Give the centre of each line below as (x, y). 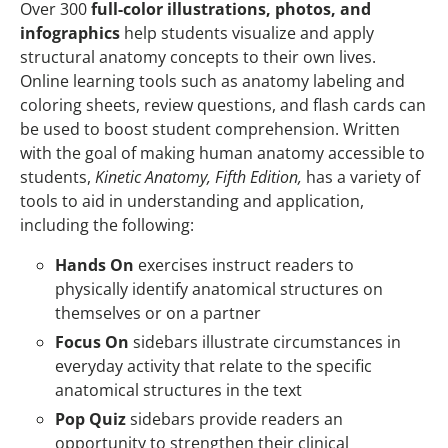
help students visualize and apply (247, 33)
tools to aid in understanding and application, (192, 201)
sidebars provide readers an (234, 419)
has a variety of (361, 177)
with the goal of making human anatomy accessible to (222, 153)
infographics (70, 33)
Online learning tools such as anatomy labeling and (212, 81)
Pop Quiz (90, 419)
